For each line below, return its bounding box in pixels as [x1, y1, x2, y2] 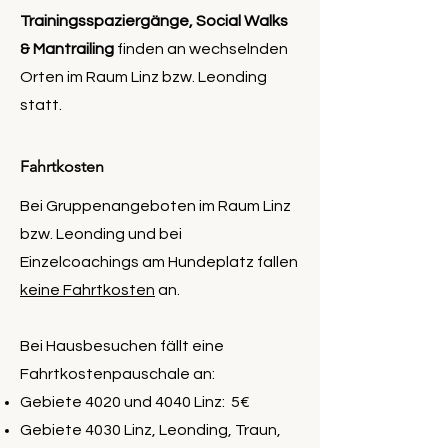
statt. [20, 97, 62, 114]
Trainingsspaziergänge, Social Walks [20, 13, 288, 30]
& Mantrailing [20, 41, 117, 58]
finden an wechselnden [117, 41, 288, 58]
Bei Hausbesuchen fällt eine [20, 338, 224, 355]
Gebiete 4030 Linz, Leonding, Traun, [20, 422, 281, 439]
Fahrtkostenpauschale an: [20, 366, 215, 383]
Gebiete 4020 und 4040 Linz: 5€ [20, 394, 250, 411]
